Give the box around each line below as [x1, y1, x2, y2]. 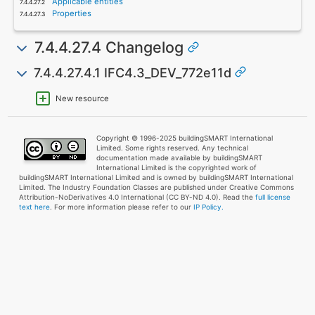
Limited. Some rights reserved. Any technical [96, 143, 249, 153]
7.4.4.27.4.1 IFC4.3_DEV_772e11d [30, 64, 235, 80]
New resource [56, 94, 110, 104]
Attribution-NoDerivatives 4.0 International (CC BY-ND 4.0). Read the [18, 193, 255, 202]
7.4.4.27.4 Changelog [30, 38, 188, 57]
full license [255, 193, 290, 202]
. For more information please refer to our [49, 202, 193, 212]
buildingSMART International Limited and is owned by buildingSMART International [18, 173, 293, 182]
